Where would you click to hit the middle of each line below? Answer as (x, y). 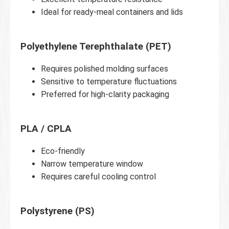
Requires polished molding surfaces (105, 68)
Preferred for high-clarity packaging (105, 94)
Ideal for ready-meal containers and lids (112, 12)
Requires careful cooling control (98, 176)
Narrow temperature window (92, 164)
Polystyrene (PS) (58, 211)
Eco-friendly (63, 151)
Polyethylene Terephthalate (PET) (96, 46)
